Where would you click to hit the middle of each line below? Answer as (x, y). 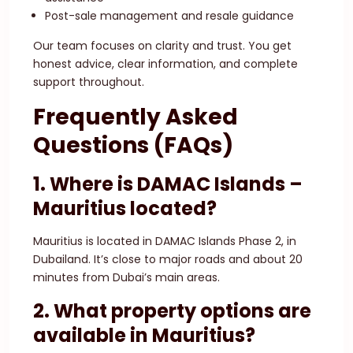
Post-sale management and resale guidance (169, 16)
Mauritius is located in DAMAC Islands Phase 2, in (165, 241)
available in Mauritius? (144, 335)
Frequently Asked (136, 117)
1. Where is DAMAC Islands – (168, 184)
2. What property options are (172, 311)
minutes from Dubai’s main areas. (126, 277)
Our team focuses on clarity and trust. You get (162, 46)
